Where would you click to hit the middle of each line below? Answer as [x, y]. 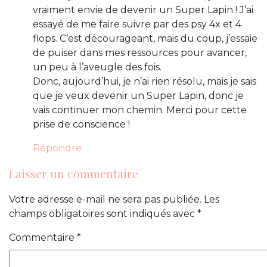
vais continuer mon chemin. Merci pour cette [140, 110]
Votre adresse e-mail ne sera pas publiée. [105, 200]
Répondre [57, 148]
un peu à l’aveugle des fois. [97, 67]
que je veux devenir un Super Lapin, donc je [138, 96]
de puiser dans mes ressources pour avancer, [140, 53]
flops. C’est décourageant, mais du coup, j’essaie [145, 39]
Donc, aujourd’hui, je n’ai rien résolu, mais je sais [145, 82]
